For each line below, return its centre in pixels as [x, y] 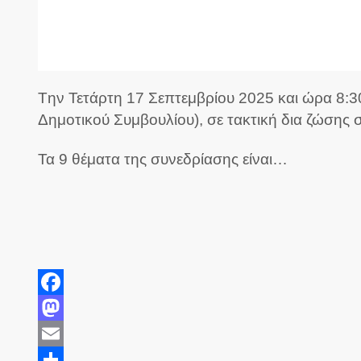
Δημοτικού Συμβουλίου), [122, 120]
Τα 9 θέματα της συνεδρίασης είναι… [163, 160]
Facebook [67, 306]
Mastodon [68, 332]
